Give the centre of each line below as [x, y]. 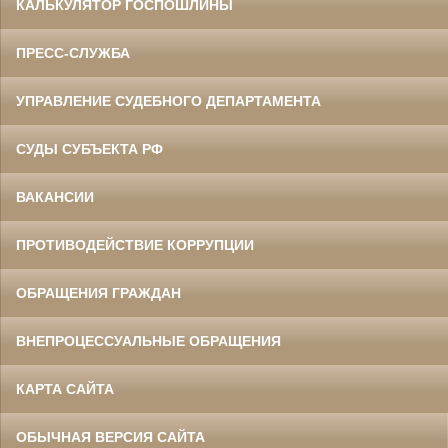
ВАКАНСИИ [55, 197]
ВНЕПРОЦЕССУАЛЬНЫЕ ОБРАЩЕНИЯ [148, 341]
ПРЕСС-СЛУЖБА [73, 53]
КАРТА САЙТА [65, 389]
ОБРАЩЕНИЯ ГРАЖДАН [98, 293]
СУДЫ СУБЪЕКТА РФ [89, 149]
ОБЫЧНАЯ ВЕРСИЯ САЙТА [110, 437]
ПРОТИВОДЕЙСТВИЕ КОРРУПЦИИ [135, 245]
